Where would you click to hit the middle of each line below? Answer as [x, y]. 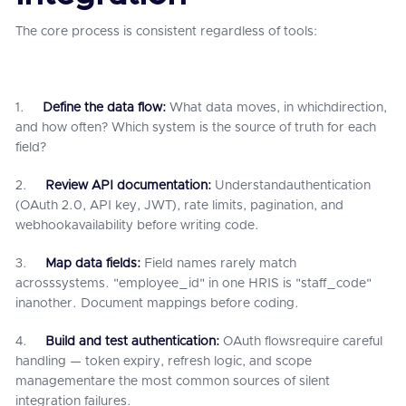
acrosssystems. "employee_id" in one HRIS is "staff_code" [193, 284]
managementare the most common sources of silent [173, 382]
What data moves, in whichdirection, [278, 108]
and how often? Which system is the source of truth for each [196, 128]
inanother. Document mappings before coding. [157, 304]
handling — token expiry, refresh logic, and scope [164, 362]
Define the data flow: [106, 108]
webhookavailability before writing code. [137, 226]
